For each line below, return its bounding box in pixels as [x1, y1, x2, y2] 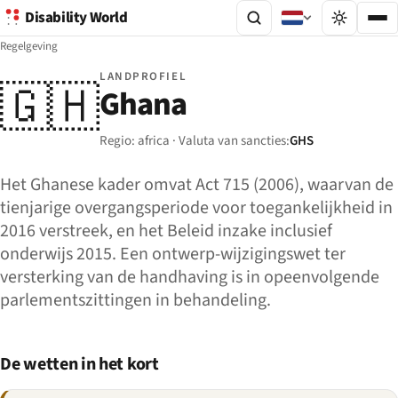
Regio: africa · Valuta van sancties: [99, 131, 290, 150]
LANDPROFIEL [99, 68, 187, 84]
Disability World [25, 7, 128, 28]
